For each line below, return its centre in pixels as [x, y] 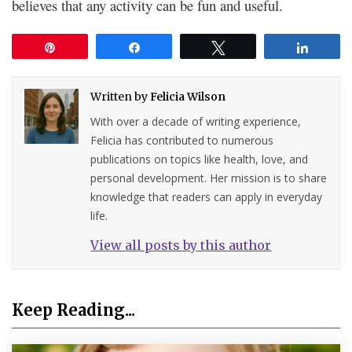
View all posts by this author [181, 246]
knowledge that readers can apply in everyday [207, 197]
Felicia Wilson [188, 97]
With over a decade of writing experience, [196, 122]
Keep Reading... [73, 310]
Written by [121, 97]
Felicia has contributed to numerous [182, 141]
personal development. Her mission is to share [209, 178]
